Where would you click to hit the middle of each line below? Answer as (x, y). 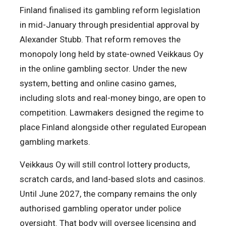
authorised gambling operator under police (100, 209)
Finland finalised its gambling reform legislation (110, 10)
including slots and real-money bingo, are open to (113, 98)
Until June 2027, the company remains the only (108, 194)
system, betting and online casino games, (98, 83)
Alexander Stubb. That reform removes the (100, 40)
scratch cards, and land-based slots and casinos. (112, 179)
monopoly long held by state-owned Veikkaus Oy (111, 54)
